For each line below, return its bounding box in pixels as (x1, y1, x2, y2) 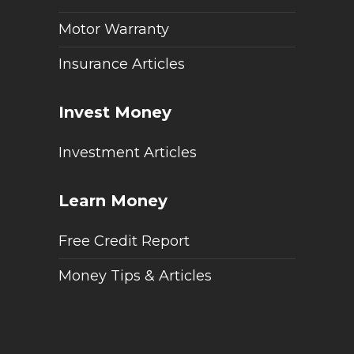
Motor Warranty (58, 21, 169, 39)
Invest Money (58, 103, 171, 122)
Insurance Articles (58, 55, 185, 73)
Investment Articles (58, 144, 197, 162)
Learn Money (58, 191, 168, 211)
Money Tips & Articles (58, 267, 212, 285)
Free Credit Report (58, 232, 190, 250)
